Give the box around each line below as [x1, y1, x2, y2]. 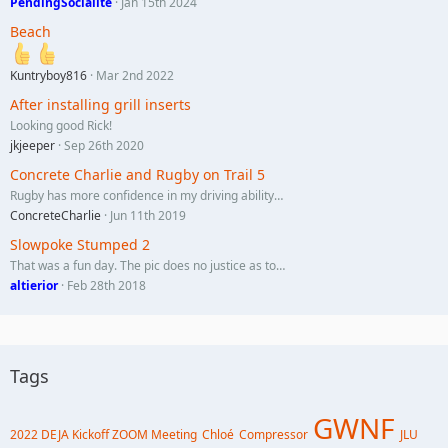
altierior [10, 277, 58, 295]
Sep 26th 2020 [64, 137, 144, 155]
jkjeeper [10, 137, 55, 155]
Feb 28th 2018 [67, 277, 146, 295]
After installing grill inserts [10, 95, 191, 115]
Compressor [239, 426, 308, 444]
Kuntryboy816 [10, 67, 87, 85]
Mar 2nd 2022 [96, 67, 174, 85]
